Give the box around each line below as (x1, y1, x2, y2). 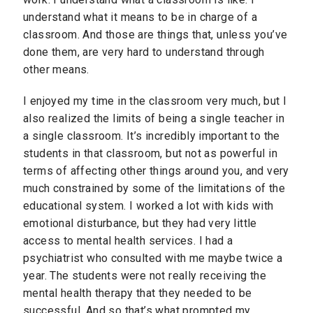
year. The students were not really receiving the (23, 268, 267, 282)
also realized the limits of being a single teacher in (23, 111, 285, 125)
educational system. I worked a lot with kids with (23, 198, 274, 212)
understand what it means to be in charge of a (23, 10, 257, 24)
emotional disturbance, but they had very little (23, 216, 257, 230)
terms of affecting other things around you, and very (23, 163, 289, 177)
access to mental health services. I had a (23, 233, 233, 247)
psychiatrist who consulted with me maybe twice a (23, 251, 283, 265)
